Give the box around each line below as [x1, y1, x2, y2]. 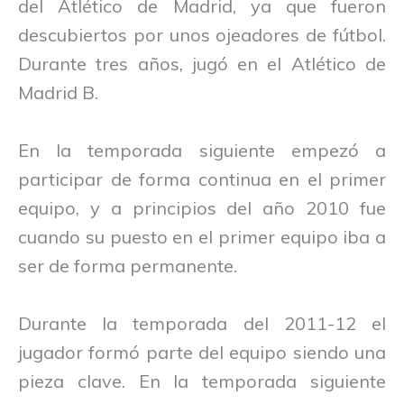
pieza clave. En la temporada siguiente [18, 369, 386, 392]
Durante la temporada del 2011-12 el [18, 311, 386, 335]
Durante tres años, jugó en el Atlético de [18, 51, 386, 75]
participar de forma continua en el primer [18, 167, 386, 190]
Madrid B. [18, 80, 98, 104]
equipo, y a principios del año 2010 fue [18, 196, 386, 219]
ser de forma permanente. [18, 253, 237, 277]
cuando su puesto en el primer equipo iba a [18, 225, 386, 248]
